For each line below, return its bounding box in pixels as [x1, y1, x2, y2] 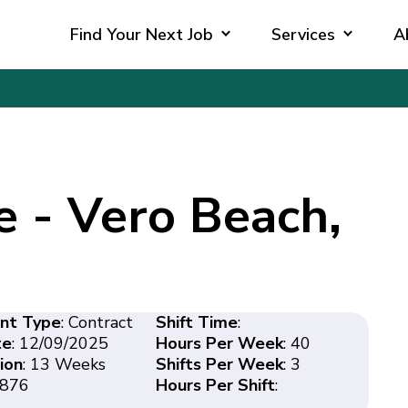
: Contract [61, 311, 134, 333]
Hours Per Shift [155, 373, 275, 396]
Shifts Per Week [155, 352, 283, 375]
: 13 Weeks [23, 352, 107, 375]
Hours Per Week [155, 331, 283, 354]
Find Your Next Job [70, 23, 214, 46]
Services [271, 23, 336, 46]
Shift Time [155, 311, 238, 333]
